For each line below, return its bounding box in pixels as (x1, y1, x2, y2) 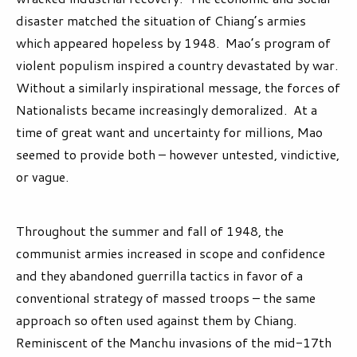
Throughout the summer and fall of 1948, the (16, 222, 284, 241)
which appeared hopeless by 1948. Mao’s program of (16, 33, 331, 53)
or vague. (16, 167, 75, 186)
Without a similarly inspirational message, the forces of (16, 78, 340, 97)
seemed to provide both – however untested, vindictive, (16, 145, 339, 164)
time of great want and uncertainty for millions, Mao (16, 123, 323, 142)
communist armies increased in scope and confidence (16, 244, 325, 263)
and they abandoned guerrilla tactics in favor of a (16, 266, 303, 285)
